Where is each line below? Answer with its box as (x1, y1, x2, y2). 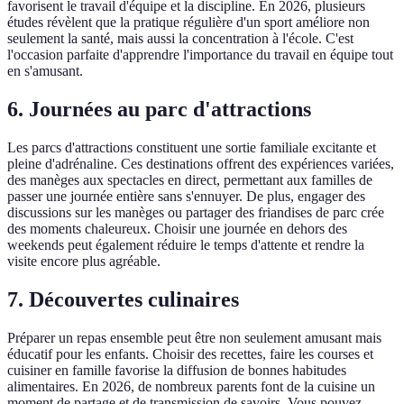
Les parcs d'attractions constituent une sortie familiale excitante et (7, 140, 376, 156)
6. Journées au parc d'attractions (7, 97, 311, 122)
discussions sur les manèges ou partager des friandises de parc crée (7, 205, 384, 221)
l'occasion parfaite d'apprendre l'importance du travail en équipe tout (7, 47, 393, 63)
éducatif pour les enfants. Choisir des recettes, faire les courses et (7, 345, 373, 362)
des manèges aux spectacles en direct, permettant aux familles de (7, 172, 372, 188)
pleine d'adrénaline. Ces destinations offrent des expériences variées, (7, 156, 394, 172)
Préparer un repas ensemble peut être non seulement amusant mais (7, 329, 381, 345)
